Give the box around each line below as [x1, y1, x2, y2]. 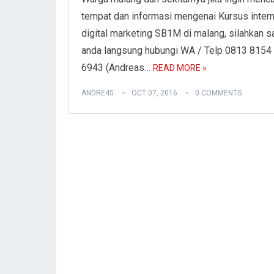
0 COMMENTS [195, 89, 242, 97]
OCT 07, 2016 [131, 89, 177, 97]
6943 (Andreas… [81, 62, 153, 73]
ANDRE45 [81, 89, 114, 97]
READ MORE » [153, 63, 207, 73]
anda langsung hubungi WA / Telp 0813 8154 [81, 45, 272, 56]
